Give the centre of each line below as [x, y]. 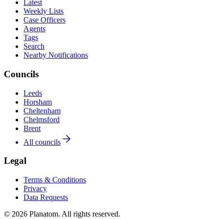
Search [34, 46]
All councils [42, 142]
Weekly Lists [44, 11]
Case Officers [44, 20]
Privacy [35, 188]
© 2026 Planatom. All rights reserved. [62, 214]
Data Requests [46, 197]
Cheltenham [42, 110]
